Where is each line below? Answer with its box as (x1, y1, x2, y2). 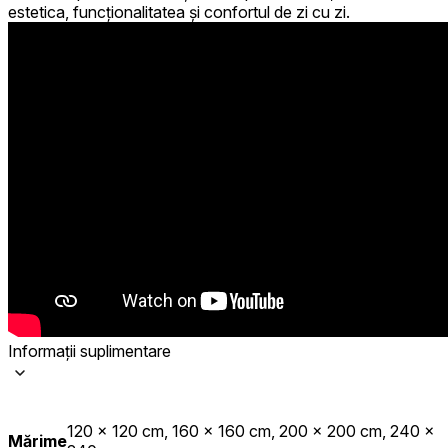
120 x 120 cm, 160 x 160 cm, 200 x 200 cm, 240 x (67, 421, 435, 442)
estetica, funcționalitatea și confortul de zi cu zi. (8, 2, 350, 23)
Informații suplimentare (8, 341, 171, 362)
